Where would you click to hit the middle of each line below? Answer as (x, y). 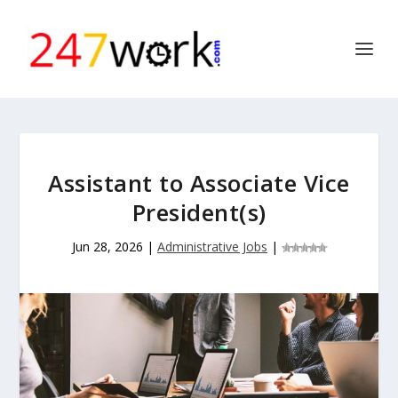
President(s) (199, 212)
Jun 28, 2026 (107, 247)
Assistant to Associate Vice (199, 183)
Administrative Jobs (212, 247)
